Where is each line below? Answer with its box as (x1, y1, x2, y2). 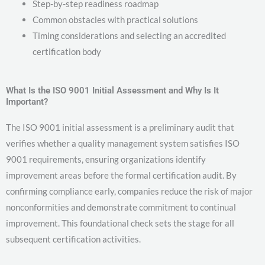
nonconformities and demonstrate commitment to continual (6, 201, 236, 212)
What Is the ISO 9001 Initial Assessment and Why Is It (6, 85, 219, 96)
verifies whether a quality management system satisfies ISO (6, 137, 240, 148)
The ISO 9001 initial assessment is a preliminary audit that (6, 121, 234, 132)
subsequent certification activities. (6, 233, 141, 244)
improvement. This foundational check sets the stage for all (6, 217, 234, 228)
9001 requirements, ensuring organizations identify (6, 153, 206, 164)
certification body (33, 46, 101, 57)
